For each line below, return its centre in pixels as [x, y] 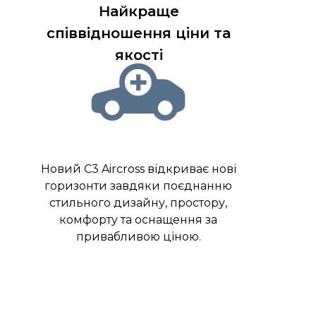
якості [139, 55]
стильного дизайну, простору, [138, 203]
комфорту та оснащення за [138, 220]
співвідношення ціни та [139, 34]
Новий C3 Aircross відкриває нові [138, 169]
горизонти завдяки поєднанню [138, 186]
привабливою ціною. [138, 237]
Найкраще [139, 12]
